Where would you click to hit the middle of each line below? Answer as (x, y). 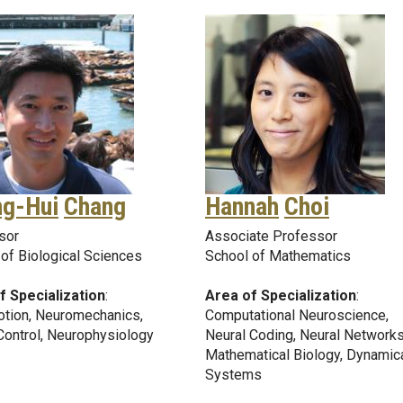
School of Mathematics (278, 255)
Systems (233, 374)
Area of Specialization (281, 295)
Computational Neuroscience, (297, 315)
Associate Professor (271, 236)
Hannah (242, 206)
